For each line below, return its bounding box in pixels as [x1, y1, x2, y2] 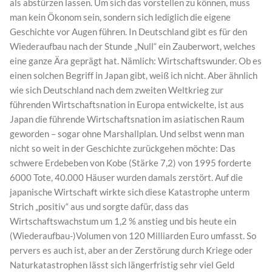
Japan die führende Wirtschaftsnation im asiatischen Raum [10, 114, 244, 125]
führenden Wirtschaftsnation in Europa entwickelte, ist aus [10, 99, 244, 110]
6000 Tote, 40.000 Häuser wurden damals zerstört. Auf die [10, 172, 243, 183]
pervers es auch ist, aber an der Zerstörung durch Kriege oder [10, 245, 253, 256]
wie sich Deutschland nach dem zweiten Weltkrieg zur [10, 84, 223, 96]
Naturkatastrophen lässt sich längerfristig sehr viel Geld [10, 259, 234, 271]
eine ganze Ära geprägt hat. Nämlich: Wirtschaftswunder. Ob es [10, 55, 262, 67]
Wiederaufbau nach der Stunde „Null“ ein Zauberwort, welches [10, 41, 256, 52]
